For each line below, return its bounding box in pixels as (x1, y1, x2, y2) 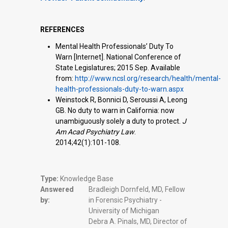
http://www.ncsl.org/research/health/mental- (75, 74, 221, 83)
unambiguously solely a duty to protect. (55, 117, 182, 126)
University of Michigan (89, 207, 159, 215)
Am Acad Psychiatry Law (55, 128, 134, 136)
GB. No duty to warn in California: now (55, 106, 175, 115)
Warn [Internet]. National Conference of (55, 53, 181, 62)
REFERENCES (40, 25, 84, 34)
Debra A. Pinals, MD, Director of (89, 217, 187, 226)
